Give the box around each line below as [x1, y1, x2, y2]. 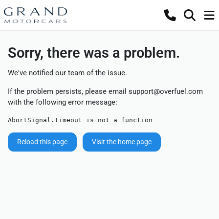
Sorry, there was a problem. [8, 44, 180, 61]
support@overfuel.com [129, 87, 203, 96]
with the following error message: [8, 98, 117, 107]
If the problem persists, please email [8, 87, 129, 96]
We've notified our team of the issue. [8, 68, 127, 77]
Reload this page [17, 138, 67, 146]
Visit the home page [92, 138, 152, 146]
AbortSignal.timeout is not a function [8, 116, 153, 124]
